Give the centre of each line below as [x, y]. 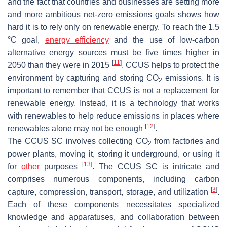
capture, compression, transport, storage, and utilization [109, 192]
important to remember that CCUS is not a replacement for [113, 90]
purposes [61, 166]
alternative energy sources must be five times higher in [113, 52]
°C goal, [26, 40]
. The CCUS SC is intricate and [156, 166]
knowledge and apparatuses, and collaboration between [113, 217]
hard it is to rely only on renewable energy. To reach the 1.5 [113, 27]
